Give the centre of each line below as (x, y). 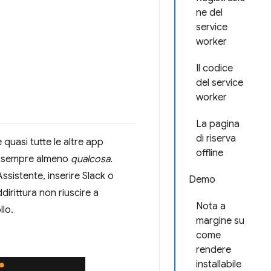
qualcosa (90, 159)
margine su (220, 221)
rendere (214, 250)
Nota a (211, 206)
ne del (209, 13)
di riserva (216, 139)
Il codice (214, 68)
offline (210, 153)
